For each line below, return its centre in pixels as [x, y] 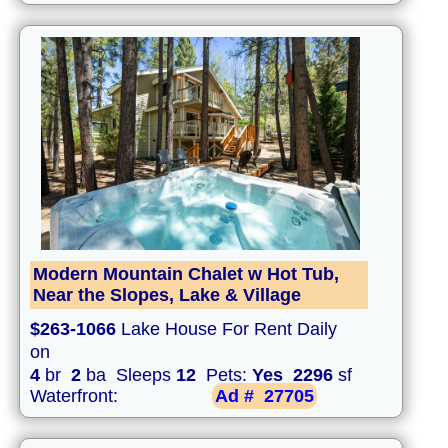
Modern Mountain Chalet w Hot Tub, [186, 274]
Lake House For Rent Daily [226, 329]
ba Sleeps [128, 375]
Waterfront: [76, 396]
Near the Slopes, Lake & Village [167, 295]
